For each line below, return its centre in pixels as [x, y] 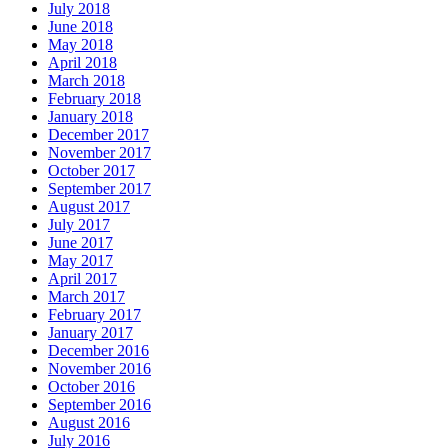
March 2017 [86, 296]
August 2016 [89, 422]
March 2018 [86, 80]
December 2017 [98, 134]
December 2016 [98, 350]
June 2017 [80, 242]
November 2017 [99, 152]
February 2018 [94, 98]
